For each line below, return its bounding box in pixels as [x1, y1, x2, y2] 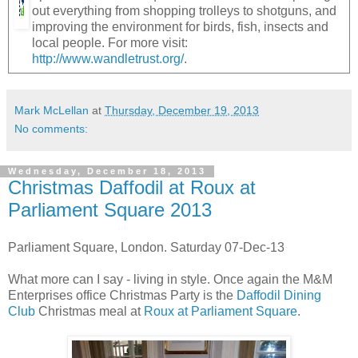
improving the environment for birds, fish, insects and [32, 19, 328, 34]
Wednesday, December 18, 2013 [8, 166, 206, 177]
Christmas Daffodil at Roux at [8, 176, 256, 198]
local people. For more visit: [32, 35, 188, 50]
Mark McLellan [14, 103, 89, 117]
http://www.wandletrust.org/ [32, 51, 184, 66]
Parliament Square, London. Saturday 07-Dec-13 [8, 241, 284, 255]
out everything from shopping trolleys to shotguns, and [32, 3, 336, 18]
